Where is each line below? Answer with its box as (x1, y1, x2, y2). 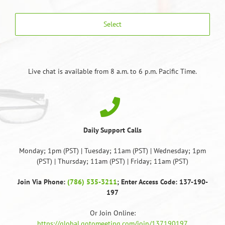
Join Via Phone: (17, 177, 67, 187)
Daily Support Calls (83, 126, 142, 135)
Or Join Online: (89, 208, 136, 218)
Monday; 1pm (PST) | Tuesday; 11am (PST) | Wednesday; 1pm (19, 146, 206, 156)
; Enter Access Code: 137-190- (117, 177, 208, 187)
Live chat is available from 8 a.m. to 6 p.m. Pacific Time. (28, 67, 197, 76)
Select (103, 20, 122, 29)
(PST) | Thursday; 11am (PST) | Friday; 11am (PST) (37, 157, 188, 166)
